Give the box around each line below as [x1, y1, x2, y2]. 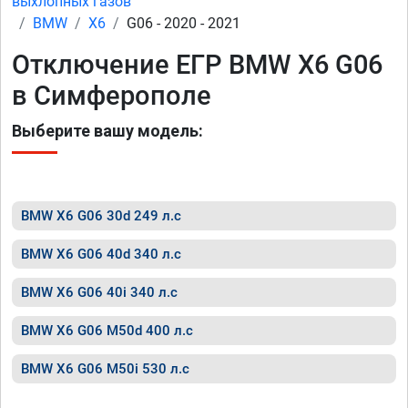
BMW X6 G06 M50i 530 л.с [21, 361, 189, 377]
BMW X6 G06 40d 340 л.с [21, 246, 181, 262]
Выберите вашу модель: [12, 121, 203, 140]
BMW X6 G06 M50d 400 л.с [21, 322, 193, 339]
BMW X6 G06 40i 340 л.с [21, 284, 178, 301]
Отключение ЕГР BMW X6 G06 [12, 49, 382, 80]
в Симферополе [12, 80, 211, 111]
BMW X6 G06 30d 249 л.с [21, 208, 181, 224]
